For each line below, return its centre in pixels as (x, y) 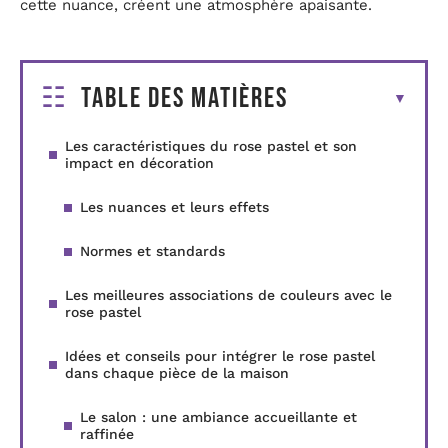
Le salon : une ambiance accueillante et (218, 417)
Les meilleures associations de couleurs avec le (228, 295)
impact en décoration (139, 163)
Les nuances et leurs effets (174, 207)
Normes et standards (152, 251)
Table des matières (184, 99)
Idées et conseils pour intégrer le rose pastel (220, 356)
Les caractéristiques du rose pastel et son (211, 146)
